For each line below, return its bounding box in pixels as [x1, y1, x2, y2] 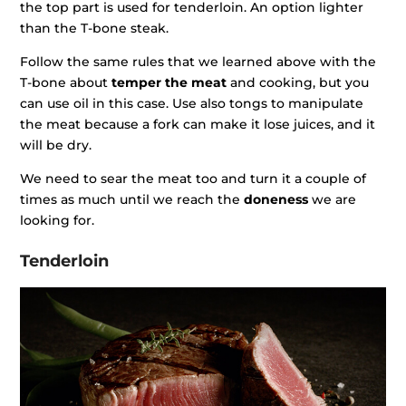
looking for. [20, 212, 95, 229]
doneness [244, 191, 309, 208]
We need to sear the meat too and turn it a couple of [20, 170, 367, 188]
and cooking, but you [227, 74, 370, 92]
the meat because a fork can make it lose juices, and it [20, 116, 376, 133]
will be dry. [20, 137, 92, 154]
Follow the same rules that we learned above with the [20, 53, 377, 71]
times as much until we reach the [20, 191, 245, 208]
